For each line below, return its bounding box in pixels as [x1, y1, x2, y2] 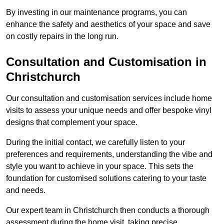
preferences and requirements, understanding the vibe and [6, 150, 212, 159]
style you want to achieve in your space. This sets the [6, 162, 193, 171]
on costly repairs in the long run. [6, 32, 118, 41]
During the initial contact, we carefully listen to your [6, 138, 185, 147]
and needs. [6, 186, 45, 195]
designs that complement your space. [6, 118, 137, 127]
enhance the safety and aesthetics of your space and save [6, 20, 210, 29]
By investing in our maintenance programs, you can [6, 8, 187, 17]
